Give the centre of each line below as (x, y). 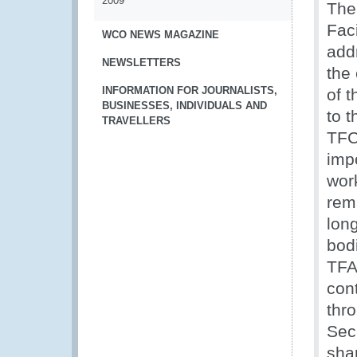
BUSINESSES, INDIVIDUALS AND (184, 106)
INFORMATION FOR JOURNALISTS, (190, 90)
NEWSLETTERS (141, 63)
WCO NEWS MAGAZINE (161, 35)
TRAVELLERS (136, 121)
